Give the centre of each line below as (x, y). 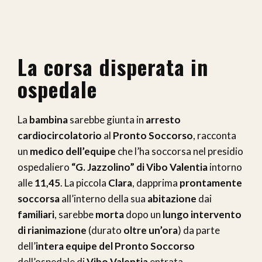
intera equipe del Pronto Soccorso (115, 246)
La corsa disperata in (113, 66)
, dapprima (156, 182)
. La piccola (84, 182)
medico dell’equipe (73, 151)
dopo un (143, 214)
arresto (163, 119)
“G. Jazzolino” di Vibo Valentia (139, 167)
